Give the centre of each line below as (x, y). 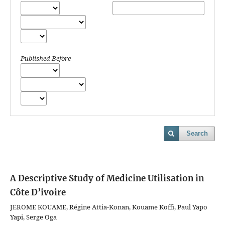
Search (197, 134)
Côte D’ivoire (38, 193)
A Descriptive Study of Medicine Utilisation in (107, 179)
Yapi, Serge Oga (33, 217)
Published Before (46, 59)
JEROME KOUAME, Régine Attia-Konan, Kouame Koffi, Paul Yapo (109, 207)
